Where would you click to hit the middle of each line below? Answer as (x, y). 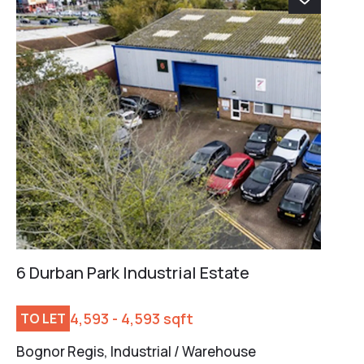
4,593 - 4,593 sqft (132, 318)
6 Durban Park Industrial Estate (133, 272)
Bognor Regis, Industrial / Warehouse (136, 351)
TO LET (43, 318)
